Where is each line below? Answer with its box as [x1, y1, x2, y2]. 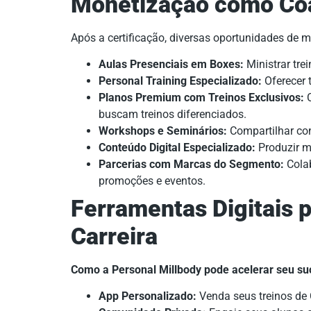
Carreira [71, 223, 158, 251]
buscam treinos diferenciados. [99, 108, 246, 121]
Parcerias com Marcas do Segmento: [99, 158, 284, 171]
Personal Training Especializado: [99, 74, 262, 88]
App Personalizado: [99, 289, 196, 303]
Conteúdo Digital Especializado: [99, 141, 255, 155]
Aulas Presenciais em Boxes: [99, 58, 244, 72]
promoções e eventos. [99, 174, 205, 188]
